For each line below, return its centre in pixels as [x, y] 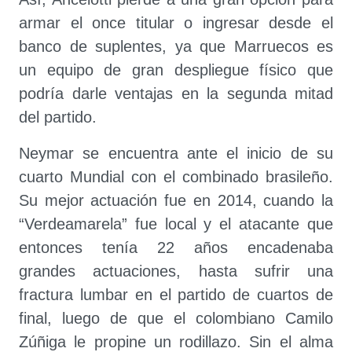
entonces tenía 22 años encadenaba [176, 247]
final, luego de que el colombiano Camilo [176, 318]
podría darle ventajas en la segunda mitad [176, 93]
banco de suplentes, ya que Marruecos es [176, 46]
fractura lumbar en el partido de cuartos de [176, 295]
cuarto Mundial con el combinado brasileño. [176, 177]
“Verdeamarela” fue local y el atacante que [176, 224]
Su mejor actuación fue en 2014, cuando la [176, 200]
